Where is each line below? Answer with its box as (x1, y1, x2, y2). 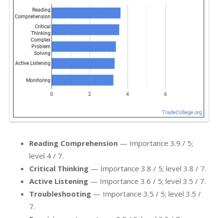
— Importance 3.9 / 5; (118, 138, 193, 148)
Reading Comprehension (29, 138, 118, 148)
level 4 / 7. (29, 151, 64, 161)
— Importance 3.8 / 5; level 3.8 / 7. (89, 163, 206, 173)
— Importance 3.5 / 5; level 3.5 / (91, 189, 201, 199)
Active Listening (29, 176, 88, 186)
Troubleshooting (29, 189, 91, 199)
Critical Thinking (29, 163, 89, 173)
